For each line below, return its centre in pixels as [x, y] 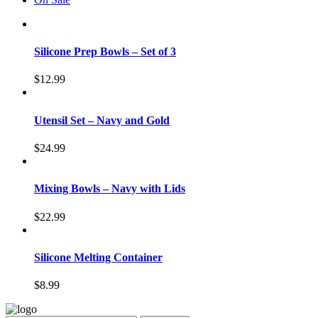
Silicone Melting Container [98, 257]
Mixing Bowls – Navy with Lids [110, 189]
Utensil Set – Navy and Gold [102, 120]
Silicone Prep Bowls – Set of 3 [105, 52]
